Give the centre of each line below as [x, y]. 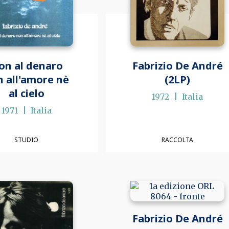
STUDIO [27, 140]
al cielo [26, 93]
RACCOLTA [178, 140]
